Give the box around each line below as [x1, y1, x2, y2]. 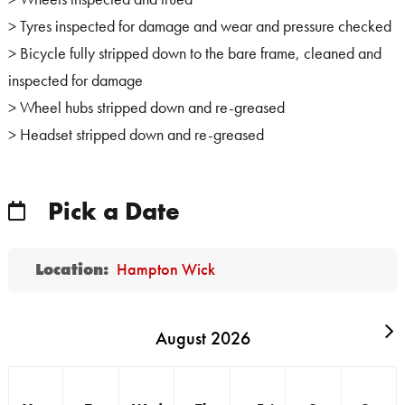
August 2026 [155, 325, 250, 350]
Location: [35, 259, 109, 280]
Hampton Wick [117, 259, 216, 280]
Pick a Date [42, 195, 180, 227]
